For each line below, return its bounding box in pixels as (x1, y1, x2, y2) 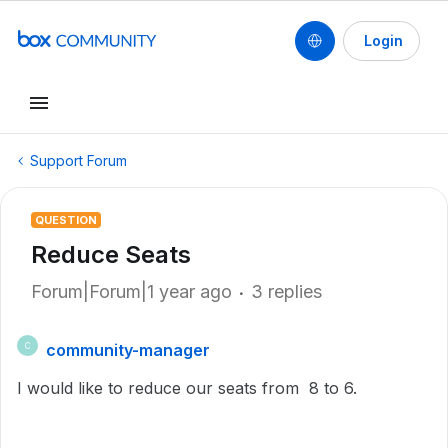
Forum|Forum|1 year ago (31, 281, 232, 302)
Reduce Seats (31, 240, 191, 269)
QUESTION (35, 213, 97, 227)
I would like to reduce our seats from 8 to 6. (17, 378, 357, 398)
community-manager (46, 340, 210, 360)
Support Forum (30, 152, 127, 169)
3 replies (251, 281, 322, 302)
